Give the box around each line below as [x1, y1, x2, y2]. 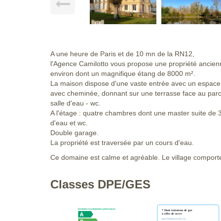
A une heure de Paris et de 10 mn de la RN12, [50, 50, 194, 58]
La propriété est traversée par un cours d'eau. [50, 139, 194, 147]
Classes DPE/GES [50, 178, 150, 191]
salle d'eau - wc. [50, 99, 101, 108]
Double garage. [50, 129, 99, 137]
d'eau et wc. [50, 119, 88, 127]
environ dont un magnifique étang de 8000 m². [50, 70, 195, 78]
